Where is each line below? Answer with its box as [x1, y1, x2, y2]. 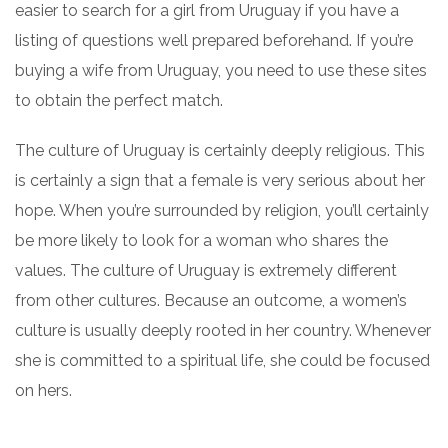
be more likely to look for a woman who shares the [15, 231, 388, 250]
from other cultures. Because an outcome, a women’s [15, 291, 407, 310]
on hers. [15, 381, 72, 400]
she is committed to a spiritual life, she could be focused [15, 351, 430, 370]
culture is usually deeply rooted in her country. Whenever [15, 321, 431, 340]
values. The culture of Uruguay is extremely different [15, 261, 397, 280]
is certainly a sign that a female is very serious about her [15, 171, 425, 190]
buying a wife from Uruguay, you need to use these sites [15, 61, 427, 80]
